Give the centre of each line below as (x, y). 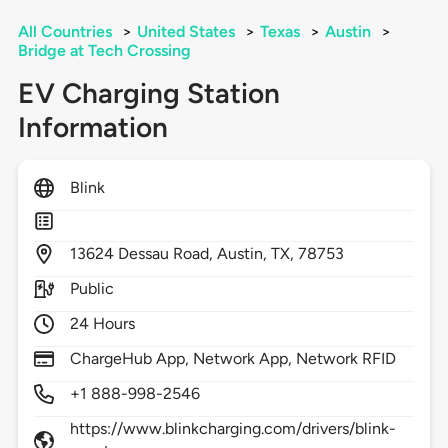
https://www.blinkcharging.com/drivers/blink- (233, 429)
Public (91, 289)
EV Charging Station (148, 93)
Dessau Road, (167, 254)
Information (92, 127)
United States (185, 32)
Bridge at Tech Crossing (104, 51)
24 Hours (102, 324)
